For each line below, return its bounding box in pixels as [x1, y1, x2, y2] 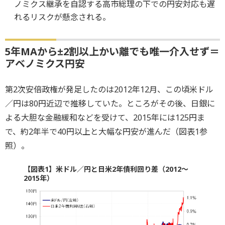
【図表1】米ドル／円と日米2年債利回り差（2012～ [23, 164, 188, 174]
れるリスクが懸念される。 [14, 12, 110, 23]
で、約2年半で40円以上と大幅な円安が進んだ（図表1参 [5, 126, 207, 137]
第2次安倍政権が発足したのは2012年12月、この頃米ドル [5, 84, 213, 95]
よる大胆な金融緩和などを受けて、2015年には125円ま [5, 112, 205, 123]
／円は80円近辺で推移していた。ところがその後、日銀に [5, 98, 215, 109]
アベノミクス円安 [5, 57, 85, 70]
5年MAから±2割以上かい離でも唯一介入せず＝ [5, 45, 219, 58]
